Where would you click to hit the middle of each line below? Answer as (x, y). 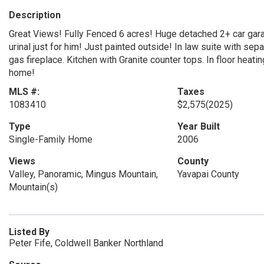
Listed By (29, 232)
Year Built (198, 126)
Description (35, 15)
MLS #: (24, 92)
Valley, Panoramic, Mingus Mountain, (83, 174)
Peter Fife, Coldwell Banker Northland (86, 243)
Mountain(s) (33, 187)
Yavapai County (208, 174)
